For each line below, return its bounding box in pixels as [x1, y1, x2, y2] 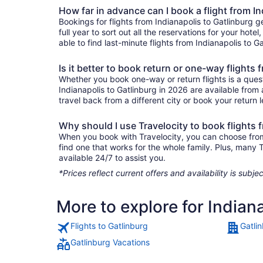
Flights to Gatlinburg [70, 220, 148, 231]
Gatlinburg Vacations [70, 237, 150, 247]
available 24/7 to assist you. [59, 152, 166, 163]
